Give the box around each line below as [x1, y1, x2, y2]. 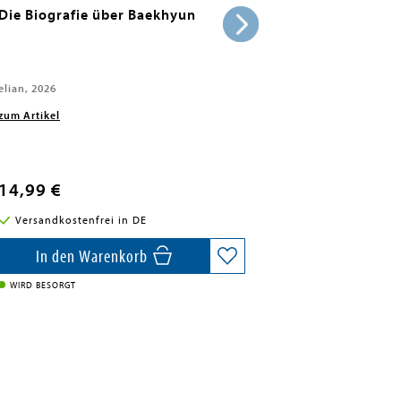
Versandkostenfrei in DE [14, 214, 147, 226]
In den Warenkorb [35, 246, 151, 267]
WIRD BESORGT [10, 280, 77, 291]
